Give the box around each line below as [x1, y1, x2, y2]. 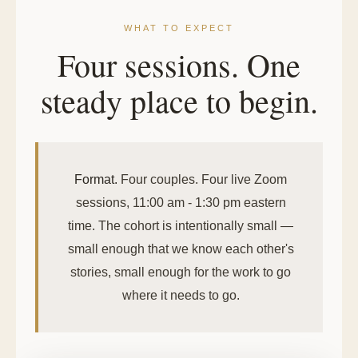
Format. [74, 173, 117, 186]
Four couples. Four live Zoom [117, 173, 287, 186]
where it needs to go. [121, 288, 240, 302]
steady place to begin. [40, 79, 318, 121]
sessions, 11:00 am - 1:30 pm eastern [75, 196, 286, 209]
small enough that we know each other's [67, 242, 294, 256]
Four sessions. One [58, 43, 300, 86]
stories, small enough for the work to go [70, 265, 291, 279]
